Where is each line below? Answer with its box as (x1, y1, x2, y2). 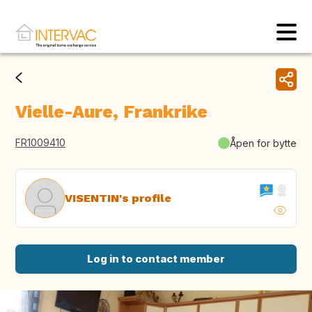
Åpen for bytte (230, 136, 297, 149)
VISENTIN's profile (65, 191, 171, 205)
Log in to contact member (87, 252, 225, 266)
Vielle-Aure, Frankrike (15, 102, 208, 123)
